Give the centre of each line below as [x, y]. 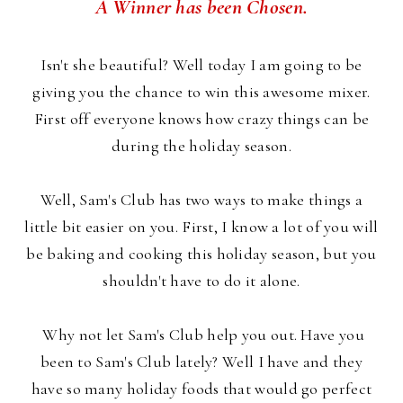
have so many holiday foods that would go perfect [201, 388]
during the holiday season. [201, 145]
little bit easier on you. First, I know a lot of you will [201, 226]
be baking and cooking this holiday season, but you [201, 253]
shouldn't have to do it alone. [201, 280]
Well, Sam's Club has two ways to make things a [201, 199]
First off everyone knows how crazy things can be [201, 118]
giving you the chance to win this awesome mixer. [201, 91]
